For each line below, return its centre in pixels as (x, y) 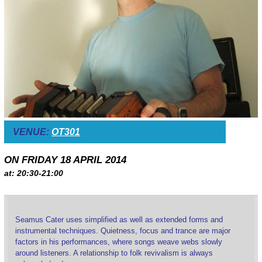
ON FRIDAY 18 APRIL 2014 (65, 160)
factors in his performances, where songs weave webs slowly (118, 242)
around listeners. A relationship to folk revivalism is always (114, 253)
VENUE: (32, 132)
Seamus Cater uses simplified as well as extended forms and (119, 219)
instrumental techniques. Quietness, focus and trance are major (123, 230)
